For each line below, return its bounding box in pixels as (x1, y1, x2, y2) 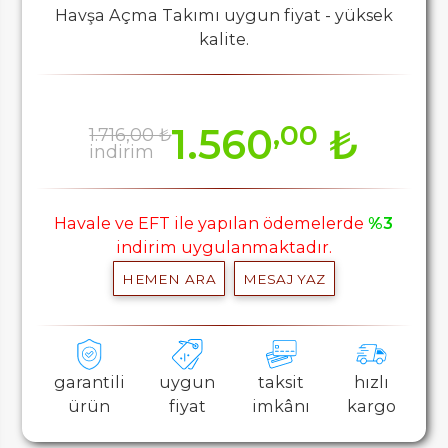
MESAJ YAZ (242, 270, 326, 287)
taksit (258, 372, 305, 393)
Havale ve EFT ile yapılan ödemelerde (54, 213, 369, 234)
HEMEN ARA (122, 270, 217, 287)
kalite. (198, 29, 249, 50)
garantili (53, 372, 125, 393)
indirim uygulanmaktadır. (115, 237, 332, 258)
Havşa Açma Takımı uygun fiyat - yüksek (54, 5, 393, 26)
